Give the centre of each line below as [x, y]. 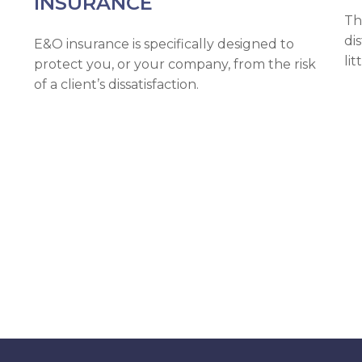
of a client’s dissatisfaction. [117, 85]
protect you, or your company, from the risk [175, 65]
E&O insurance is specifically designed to [164, 44]
